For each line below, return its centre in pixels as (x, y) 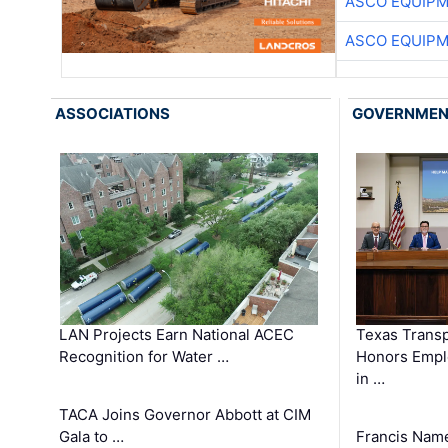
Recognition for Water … (144, 357)
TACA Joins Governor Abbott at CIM (185, 415)
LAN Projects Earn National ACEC (177, 335)
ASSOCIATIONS (113, 113)
